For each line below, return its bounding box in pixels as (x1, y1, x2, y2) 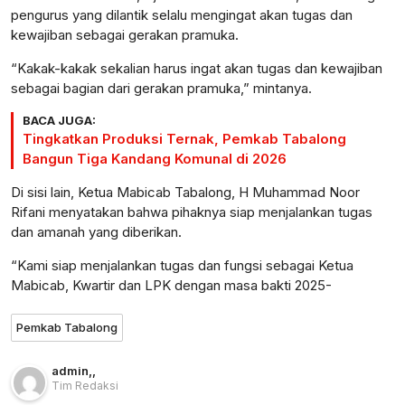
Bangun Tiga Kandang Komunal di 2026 (23, 150, 287, 168)
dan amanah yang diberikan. (11, 223, 182, 241)
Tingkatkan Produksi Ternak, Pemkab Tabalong (23, 130, 346, 148)
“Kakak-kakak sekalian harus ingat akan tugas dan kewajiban (11, 60, 382, 78)
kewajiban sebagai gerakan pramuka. (11, 26, 239, 44)
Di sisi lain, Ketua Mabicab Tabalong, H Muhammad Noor (11, 184, 360, 202)
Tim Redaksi (52, 379, 118, 393)
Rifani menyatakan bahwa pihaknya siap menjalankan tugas (11, 203, 372, 221)
